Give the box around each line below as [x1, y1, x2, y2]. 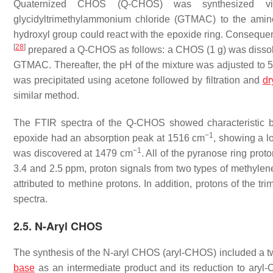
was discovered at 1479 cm [13, 148, 133, 158]
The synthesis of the [13, 247, 103, 258]
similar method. [13, 90, 79, 101]
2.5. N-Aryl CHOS [13, 218, 102, 234]
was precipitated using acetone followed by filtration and [13, 75, 263, 85]
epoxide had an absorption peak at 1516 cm [13, 133, 205, 143]
